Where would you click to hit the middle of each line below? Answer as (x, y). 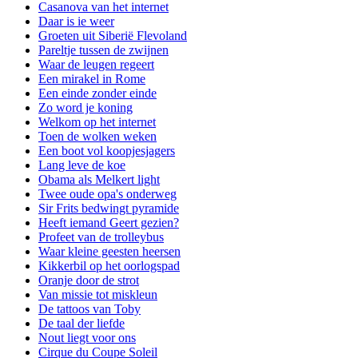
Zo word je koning (86, 107)
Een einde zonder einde (97, 93)
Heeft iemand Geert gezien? (109, 222)
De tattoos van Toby (89, 308)
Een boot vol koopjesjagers (107, 150)
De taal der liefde (82, 323)
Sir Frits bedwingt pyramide (109, 208)
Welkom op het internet (97, 121)
